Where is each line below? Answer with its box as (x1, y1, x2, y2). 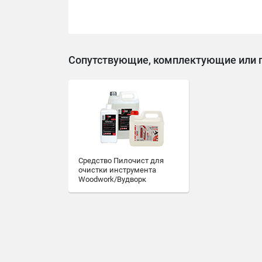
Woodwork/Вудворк (78, 175, 146, 184)
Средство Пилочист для (78, 156, 164, 165)
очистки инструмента (78, 166, 156, 174)
